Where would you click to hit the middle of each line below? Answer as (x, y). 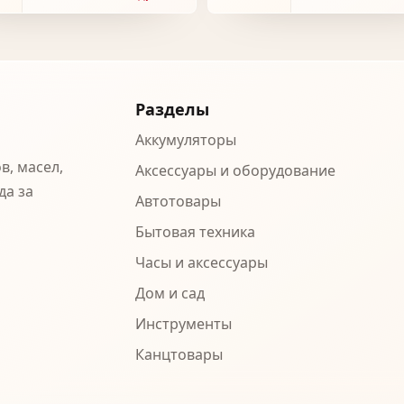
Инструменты (183, 324)
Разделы (172, 109)
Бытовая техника (195, 232)
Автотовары (178, 201)
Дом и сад (170, 293)
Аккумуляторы (185, 140)
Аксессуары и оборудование (235, 170)
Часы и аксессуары (201, 262)
